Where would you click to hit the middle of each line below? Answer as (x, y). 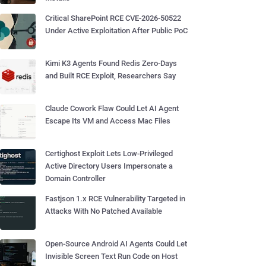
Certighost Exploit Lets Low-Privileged (109, 153)
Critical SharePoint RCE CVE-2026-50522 (113, 18)
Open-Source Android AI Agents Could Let (116, 244)
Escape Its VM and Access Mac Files (108, 121)
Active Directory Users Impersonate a (109, 166)
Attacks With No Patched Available (104, 211)
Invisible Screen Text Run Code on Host (111, 256)
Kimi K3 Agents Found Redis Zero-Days (111, 63)
